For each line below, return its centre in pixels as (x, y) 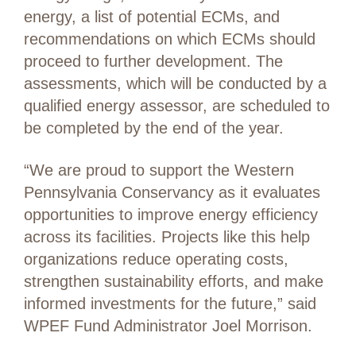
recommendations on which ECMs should (170, 39)
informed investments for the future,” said (170, 304)
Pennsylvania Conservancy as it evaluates (172, 193)
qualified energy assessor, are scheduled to (177, 106)
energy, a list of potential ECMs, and (152, 17)
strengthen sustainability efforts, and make (174, 282)
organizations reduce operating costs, (156, 259)
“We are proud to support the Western (159, 170)
